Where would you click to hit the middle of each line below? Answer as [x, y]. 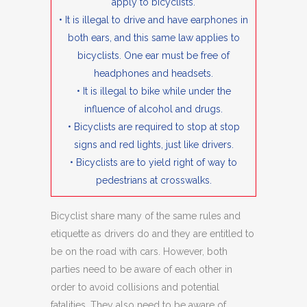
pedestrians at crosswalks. [153, 181]
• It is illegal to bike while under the [153, 91]
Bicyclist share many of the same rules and [146, 216]
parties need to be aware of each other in [142, 270]
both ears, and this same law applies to [153, 38]
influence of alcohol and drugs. [153, 109]
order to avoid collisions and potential [135, 287]
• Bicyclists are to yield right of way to [153, 163]
